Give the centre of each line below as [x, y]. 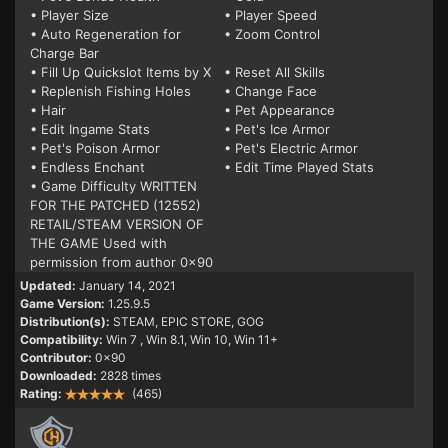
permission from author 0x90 [121, 262]
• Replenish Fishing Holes [110, 91]
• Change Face [270, 91]
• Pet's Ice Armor [277, 129]
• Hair [48, 110]
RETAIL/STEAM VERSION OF [117, 224]
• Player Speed [270, 15]
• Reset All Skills [274, 72]
